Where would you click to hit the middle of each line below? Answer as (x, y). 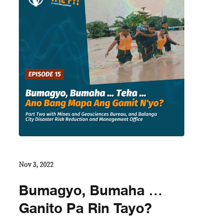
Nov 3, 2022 (36, 165)
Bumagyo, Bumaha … (91, 191)
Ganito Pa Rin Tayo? (85, 208)
